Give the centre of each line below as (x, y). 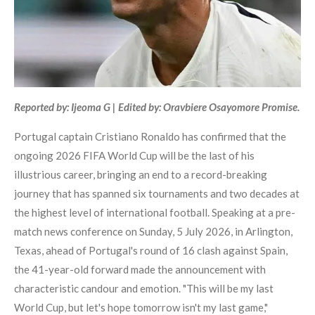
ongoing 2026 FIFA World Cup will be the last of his (134, 156)
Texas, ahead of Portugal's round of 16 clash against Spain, (151, 251)
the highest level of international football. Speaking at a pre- (155, 213)
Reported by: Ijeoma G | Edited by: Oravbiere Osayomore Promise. (157, 107)
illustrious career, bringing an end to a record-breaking (141, 175)
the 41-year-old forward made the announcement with (140, 270)
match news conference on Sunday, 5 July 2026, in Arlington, (153, 232)
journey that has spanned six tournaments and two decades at (157, 194)
